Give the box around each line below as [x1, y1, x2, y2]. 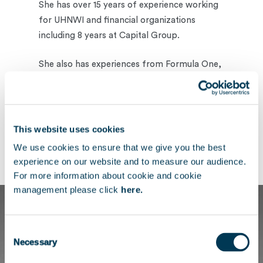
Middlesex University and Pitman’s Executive [39, 134, 217, 143]
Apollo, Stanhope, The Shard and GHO [39, 75, 200, 84]
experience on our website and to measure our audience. [14, 156, 246, 167]
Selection [4, 239, 40, 249]
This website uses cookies [14, 124, 125, 134]
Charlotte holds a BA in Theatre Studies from [39, 119, 224, 127]
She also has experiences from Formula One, [39, 59, 222, 69]
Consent [4, 225, 37, 235]
